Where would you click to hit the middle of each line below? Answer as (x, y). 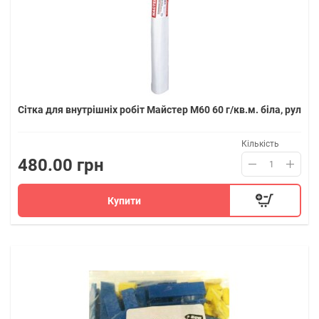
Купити (125, 200)
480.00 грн (61, 165)
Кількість (260, 144)
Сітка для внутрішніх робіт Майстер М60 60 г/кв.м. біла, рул (159, 110)
